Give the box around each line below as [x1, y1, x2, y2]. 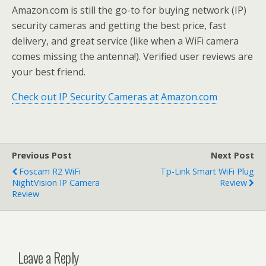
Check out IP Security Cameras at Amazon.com [12, 90, 217, 104]
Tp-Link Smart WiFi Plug [160, 166, 254, 178]
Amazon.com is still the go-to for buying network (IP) [12, 4, 246, 17]
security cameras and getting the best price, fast [12, 19, 226, 33]
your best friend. [12, 65, 85, 79]
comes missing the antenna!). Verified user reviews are [12, 50, 253, 64]
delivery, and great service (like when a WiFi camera [12, 34, 239, 48]
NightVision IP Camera [12, 177, 100, 189]
